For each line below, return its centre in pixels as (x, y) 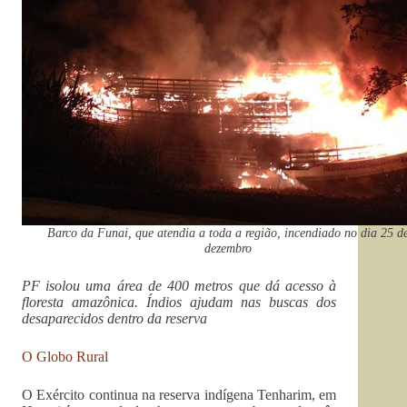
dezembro (228, 248)
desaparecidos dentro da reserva (114, 318)
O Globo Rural (65, 356)
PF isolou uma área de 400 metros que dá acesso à (179, 285)
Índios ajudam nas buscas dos (241, 302)
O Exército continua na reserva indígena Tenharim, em (179, 394)
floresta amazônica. (84, 302)
